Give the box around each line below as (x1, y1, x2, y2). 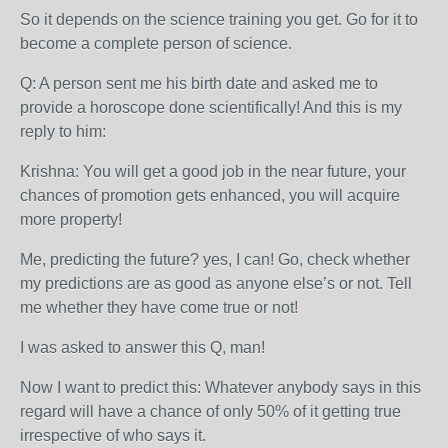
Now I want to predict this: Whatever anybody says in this (20, 379, 421, 396)
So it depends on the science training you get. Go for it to (20, 11, 418, 28)
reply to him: (20, 123, 106, 140)
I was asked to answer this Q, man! (20, 339, 265, 356)
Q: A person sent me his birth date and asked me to (20, 75, 378, 92)
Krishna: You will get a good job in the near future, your (20, 163, 406, 180)
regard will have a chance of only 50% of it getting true (20, 403, 401, 420)
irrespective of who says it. (20, 427, 206, 444)
